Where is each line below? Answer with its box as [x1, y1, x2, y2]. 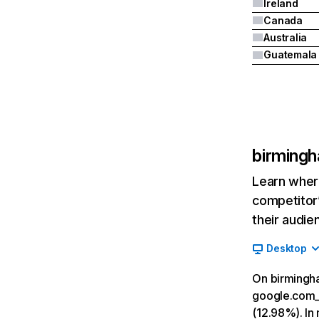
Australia [263, 31, 307, 43]
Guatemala [263, 48, 317, 61]
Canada [263, 14, 303, 26]
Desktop [266, 242, 307, 254]
